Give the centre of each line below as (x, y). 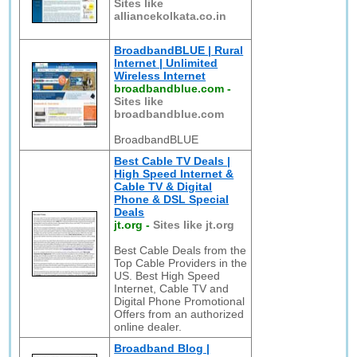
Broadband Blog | (162, 348)
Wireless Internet (160, 76)
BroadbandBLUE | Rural (179, 50)
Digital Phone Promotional (180, 301)
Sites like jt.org (194, 225)
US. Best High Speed (167, 276)
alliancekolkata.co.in (171, 16)
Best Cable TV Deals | (173, 161)
